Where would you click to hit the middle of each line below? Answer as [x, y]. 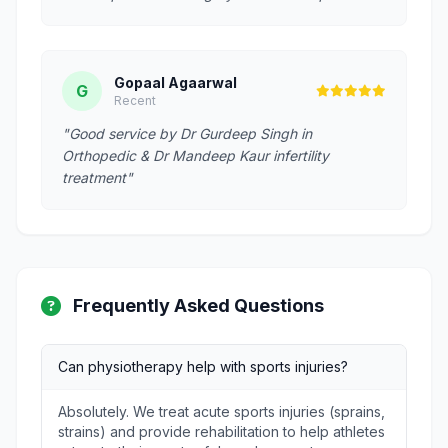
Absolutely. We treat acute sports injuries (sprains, [221, 411]
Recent [135, 100]
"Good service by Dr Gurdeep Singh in [187, 133]
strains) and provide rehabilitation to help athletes [221, 431]
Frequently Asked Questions [198, 305]
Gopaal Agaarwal [175, 82]
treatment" [97, 177]
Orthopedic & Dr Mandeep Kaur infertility [195, 155]
